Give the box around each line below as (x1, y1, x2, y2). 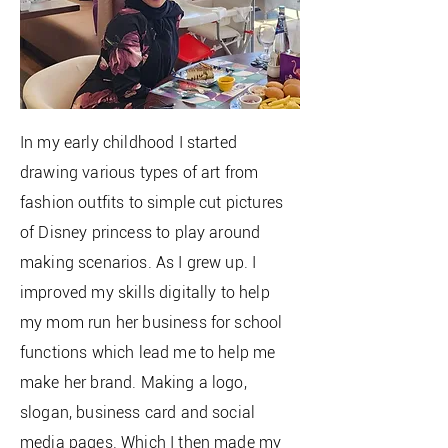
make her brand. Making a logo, (20, 373, 247, 393)
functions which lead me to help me (20, 343, 276, 363)
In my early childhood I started (20, 133, 237, 153)
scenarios (78, 253, 148, 273)
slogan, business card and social (20, 403, 256, 423)
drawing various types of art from (20, 163, 259, 183)
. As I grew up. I (147, 253, 257, 273)
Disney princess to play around (38, 223, 261, 243)
